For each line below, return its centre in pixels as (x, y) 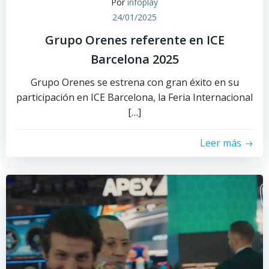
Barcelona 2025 (134, 59)
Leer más (221, 143)
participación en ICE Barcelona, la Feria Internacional (134, 97)
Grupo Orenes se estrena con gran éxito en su (134, 82)
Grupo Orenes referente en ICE (134, 40)
